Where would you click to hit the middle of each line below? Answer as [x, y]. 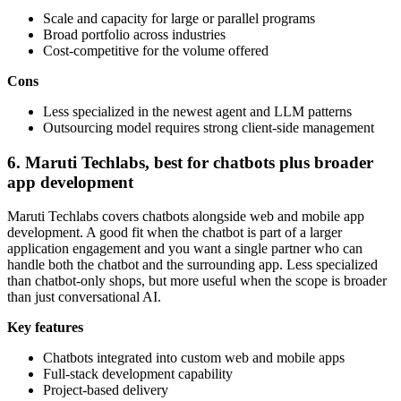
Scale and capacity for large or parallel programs [179, 18]
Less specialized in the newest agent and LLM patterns [197, 111]
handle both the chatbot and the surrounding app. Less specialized [192, 265]
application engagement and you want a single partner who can [185, 249]
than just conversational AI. [84, 297]
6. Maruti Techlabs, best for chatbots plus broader [190, 162]
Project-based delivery [106, 390]
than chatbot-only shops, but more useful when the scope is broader [197, 281]
